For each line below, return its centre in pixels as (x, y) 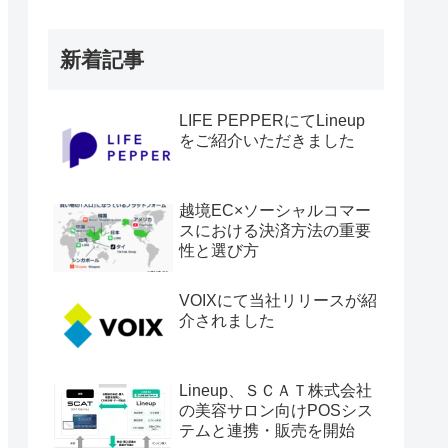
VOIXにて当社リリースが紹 (278, 301)
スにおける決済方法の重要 (275, 231)
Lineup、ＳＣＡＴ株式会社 (275, 391)
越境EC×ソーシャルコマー (275, 211)
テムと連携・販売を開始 (267, 431)
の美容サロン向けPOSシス (276, 411)
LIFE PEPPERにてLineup (272, 121)
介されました (227, 321)
